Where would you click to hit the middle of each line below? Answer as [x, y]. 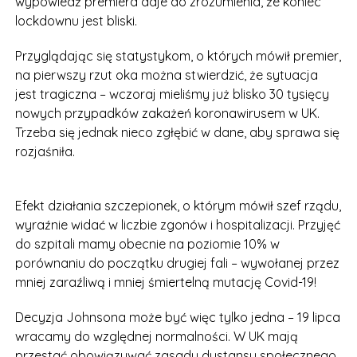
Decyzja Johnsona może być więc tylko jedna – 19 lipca [177, 317]
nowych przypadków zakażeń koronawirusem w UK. [167, 113]
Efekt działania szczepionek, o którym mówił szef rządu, [178, 206]
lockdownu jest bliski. [76, 21]
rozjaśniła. [45, 151]
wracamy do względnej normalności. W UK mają [156, 336]
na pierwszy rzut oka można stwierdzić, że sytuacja [166, 75]
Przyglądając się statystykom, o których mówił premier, [178, 56]
